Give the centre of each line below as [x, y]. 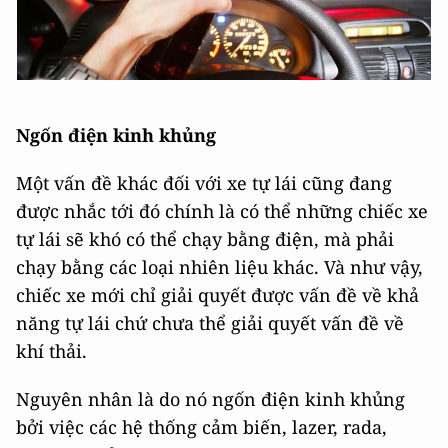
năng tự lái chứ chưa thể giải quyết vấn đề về [210, 323]
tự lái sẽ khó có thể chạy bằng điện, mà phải [205, 239]
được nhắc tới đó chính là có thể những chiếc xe [222, 211]
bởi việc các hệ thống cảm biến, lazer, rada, [201, 427]
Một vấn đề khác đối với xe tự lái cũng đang [204, 183]
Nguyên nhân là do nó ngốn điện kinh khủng [210, 399]
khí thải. [51, 351]
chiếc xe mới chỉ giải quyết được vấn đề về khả [217, 295]
